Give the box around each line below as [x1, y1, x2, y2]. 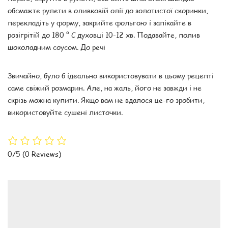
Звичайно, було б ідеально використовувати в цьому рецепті [8, 70, 214, 80]
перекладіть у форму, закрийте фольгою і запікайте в [8, 17, 191, 27]
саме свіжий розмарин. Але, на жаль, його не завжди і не [8, 82, 202, 93]
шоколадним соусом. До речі [8, 41, 105, 52]
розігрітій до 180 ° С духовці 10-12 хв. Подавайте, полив [8, 29, 200, 40]
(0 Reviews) [22, 149, 61, 159]
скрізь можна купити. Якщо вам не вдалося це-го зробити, [8, 94, 205, 105]
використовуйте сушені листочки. [8, 106, 123, 117]
